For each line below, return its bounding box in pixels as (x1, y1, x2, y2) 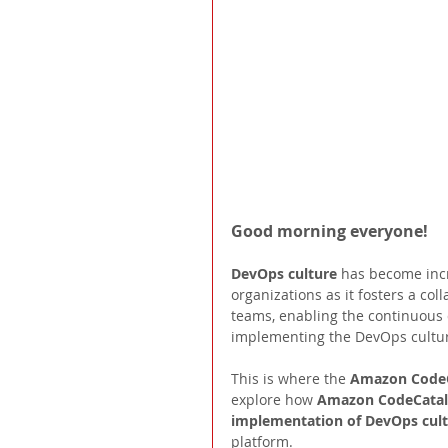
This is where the (231, 369, 350, 389)
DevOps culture (231, 264, 341, 284)
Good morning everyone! (231, 220, 432, 243)
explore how (231, 390, 317, 410)
